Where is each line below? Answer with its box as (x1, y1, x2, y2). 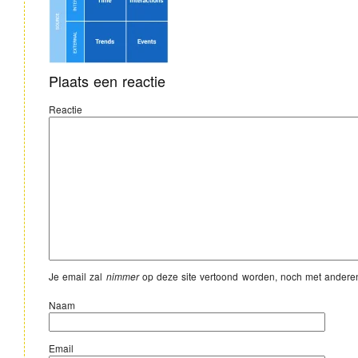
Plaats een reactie (49, 70, 166, 91)
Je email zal (49, 268, 106, 283)
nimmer (105, 268, 139, 283)
